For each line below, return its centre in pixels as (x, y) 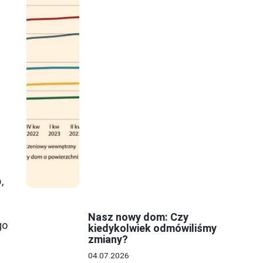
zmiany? (108, 240)
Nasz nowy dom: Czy (138, 217)
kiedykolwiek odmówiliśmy (152, 228)
